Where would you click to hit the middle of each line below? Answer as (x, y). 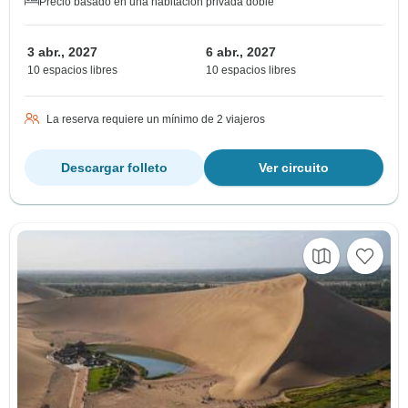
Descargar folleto (114, 168)
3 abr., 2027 (62, 52)
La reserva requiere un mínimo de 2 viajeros (156, 120)
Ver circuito (294, 168)
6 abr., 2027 (241, 52)
